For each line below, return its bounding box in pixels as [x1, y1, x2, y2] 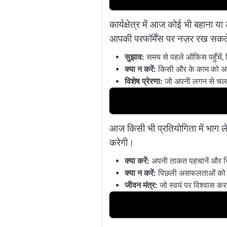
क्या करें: [124, 156, 149, 166]
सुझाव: [124, 52, 144, 62]
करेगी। [109, 136, 134, 148]
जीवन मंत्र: [124, 180, 158, 190]
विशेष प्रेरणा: [124, 76, 163, 86]
